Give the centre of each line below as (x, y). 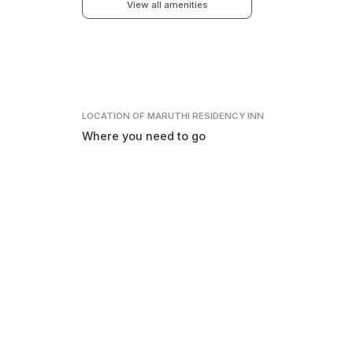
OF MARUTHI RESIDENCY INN (199, 115)
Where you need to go (144, 136)
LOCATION (108, 115)
